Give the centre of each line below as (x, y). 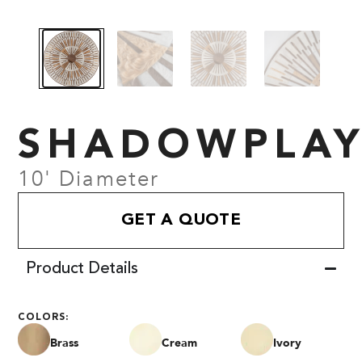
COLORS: (44, 317)
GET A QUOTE (181, 220)
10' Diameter (89, 179)
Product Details (82, 269)
